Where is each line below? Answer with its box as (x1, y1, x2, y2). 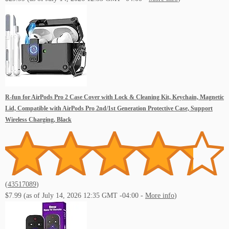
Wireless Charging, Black (5, 117, 72, 124)
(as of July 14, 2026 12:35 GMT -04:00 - (24, 191, 145, 199)
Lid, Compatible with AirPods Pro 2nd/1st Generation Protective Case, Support (5, 105, 213, 112)
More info (145, 191, 174, 199)
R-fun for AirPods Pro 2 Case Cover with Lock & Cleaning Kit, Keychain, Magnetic (5, 94, 224, 101)
